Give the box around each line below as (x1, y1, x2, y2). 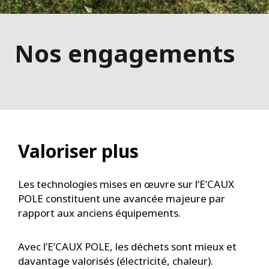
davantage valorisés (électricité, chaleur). (18, 254, 213, 268)
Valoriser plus (18, 139, 139, 163)
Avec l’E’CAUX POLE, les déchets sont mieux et (18, 240, 237, 253)
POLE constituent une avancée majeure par (18, 192, 225, 205)
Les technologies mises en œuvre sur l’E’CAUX (18, 177, 234, 191)
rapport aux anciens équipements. (18, 206, 181, 220)
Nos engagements (14, 37, 235, 70)
